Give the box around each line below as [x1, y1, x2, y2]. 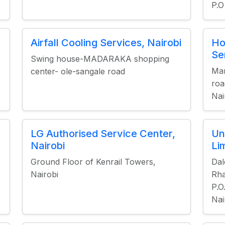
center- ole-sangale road [30, 66, 125, 76]
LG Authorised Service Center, [30, 128, 175, 140]
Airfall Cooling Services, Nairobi [30, 37, 181, 49]
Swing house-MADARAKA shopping [30, 54, 169, 64]
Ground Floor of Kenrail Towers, [30, 157, 156, 167]
